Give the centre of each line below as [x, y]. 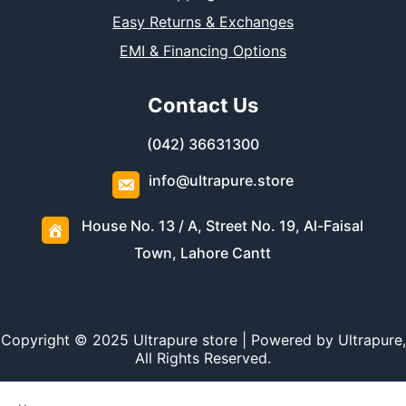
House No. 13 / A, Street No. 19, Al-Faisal [221, 226]
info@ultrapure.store [221, 181]
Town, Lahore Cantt [203, 253]
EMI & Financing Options [203, 51]
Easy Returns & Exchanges [203, 22]
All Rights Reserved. [203, 358]
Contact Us [203, 106]
